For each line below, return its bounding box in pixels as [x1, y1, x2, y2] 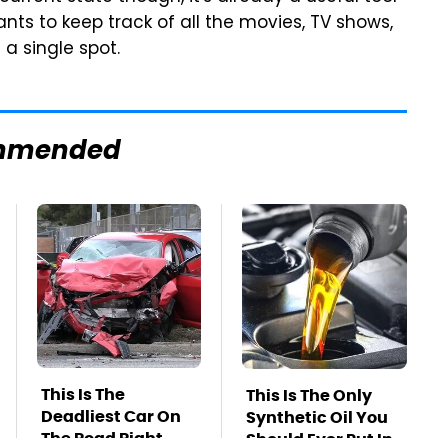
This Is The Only [246, 385, 372, 406]
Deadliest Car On [41, 406, 181, 427]
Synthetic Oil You [246, 407, 388, 428]
